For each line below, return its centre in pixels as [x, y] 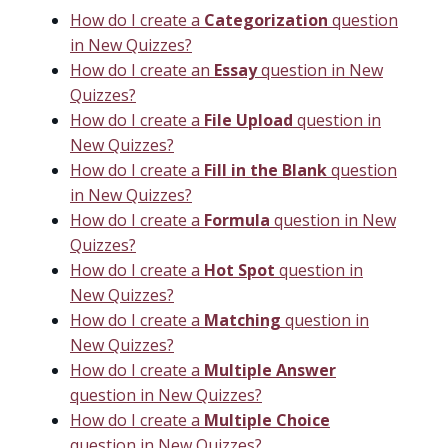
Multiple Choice [267, 419]
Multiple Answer [270, 369]
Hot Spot [239, 269]
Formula [237, 219]
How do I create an [142, 69]
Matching [242, 319]
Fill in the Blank [265, 169]
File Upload [248, 119]
